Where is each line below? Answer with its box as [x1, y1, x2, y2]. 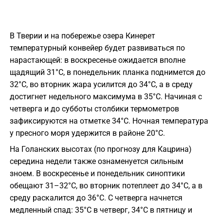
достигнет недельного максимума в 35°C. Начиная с [10, 92, 202, 102]
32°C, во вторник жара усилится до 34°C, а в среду [10, 80, 193, 90]
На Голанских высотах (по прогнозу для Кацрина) [10, 145, 192, 154]
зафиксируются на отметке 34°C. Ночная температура [10, 116, 208, 126]
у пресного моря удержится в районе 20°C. [10, 128, 165, 138]
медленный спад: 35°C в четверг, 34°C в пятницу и [10, 205, 192, 215]
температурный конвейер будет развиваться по [10, 43, 185, 53]
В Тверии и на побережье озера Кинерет [10, 31, 155, 41]
